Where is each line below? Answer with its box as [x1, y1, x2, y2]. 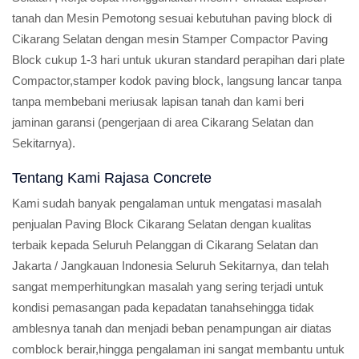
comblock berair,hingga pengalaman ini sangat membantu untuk [12, 342, 345, 356]
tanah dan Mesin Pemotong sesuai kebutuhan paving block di [12, 11, 332, 25]
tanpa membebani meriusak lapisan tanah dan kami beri [12, 95, 304, 108]
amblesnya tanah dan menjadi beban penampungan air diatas [12, 321, 332, 335]
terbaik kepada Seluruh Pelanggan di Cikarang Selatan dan [12, 238, 318, 252]
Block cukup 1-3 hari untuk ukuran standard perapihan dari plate [12, 53, 345, 67]
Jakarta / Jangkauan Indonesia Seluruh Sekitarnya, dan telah [12, 259, 329, 272]
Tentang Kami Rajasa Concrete [12, 170, 212, 186]
